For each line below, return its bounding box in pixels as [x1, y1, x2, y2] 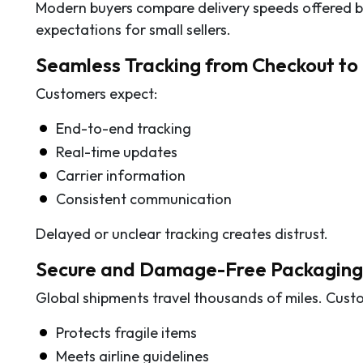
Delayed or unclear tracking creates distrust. [36, 224, 328, 243]
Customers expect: [36, 83, 157, 103]
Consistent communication [56, 189, 232, 208]
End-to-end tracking [56, 118, 191, 138]
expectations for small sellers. [36, 19, 231, 39]
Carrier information [56, 165, 186, 185]
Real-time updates [56, 142, 177, 161]
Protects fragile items [56, 322, 197, 342]
